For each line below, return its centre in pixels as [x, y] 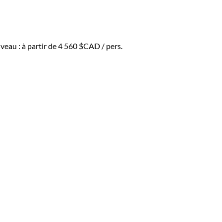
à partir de [40, 46]
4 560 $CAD [79, 46]
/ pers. [111, 46]
